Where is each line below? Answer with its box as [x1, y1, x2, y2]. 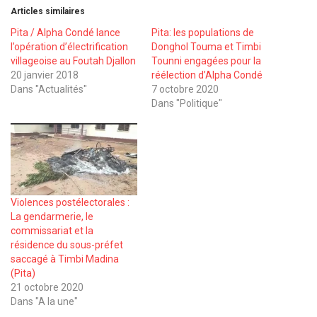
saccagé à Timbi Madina [11, 253, 119, 265]
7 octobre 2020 [151, 83, 219, 95]
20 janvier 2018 [11, 69, 79, 81]
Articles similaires [11, 6, 85, 16]
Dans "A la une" [11, 295, 78, 307]
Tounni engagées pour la [151, 54, 261, 67]
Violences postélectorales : [11, 196, 129, 208]
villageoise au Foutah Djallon [11, 54, 136, 67]
